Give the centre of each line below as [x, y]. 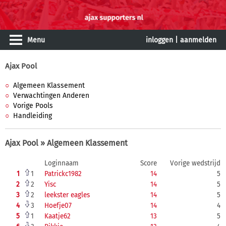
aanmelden [198, 40]
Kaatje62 [58, 216]
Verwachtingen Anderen [51, 96]
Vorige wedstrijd [195, 163]
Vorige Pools [33, 106]
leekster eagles [67, 195]
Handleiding [33, 116]
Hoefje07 [58, 206]
